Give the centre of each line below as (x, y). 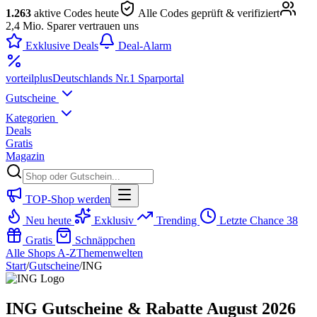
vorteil (20, 78)
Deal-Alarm (143, 46)
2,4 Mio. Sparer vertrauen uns (72, 26)
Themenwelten (110, 253)
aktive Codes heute (75, 13)
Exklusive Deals (60, 46)
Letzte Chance (252, 220)
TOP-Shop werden (67, 199)
